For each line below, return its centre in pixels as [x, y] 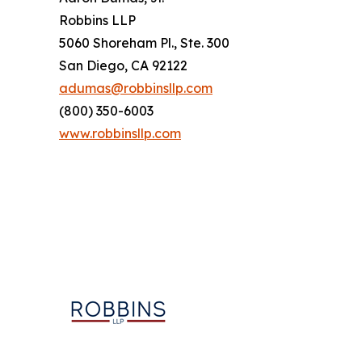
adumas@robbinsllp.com [136, 88]
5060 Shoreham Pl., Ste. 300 [144, 43]
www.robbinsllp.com [120, 133]
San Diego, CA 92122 [123, 65]
